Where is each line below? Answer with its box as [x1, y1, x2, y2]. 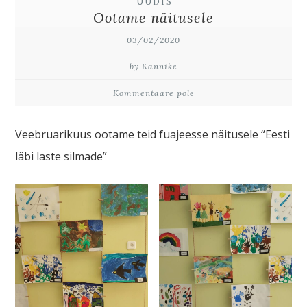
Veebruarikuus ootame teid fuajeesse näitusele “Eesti [15, 127, 291, 142]
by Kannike [130, 61, 177, 71]
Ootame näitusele [93, 9, 214, 26]
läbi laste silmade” [15, 149, 108, 164]
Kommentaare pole [112, 88, 195, 98]
